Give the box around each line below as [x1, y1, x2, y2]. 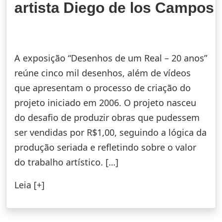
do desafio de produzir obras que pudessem [14, 111, 200, 123]
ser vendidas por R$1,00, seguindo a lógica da [14, 126, 207, 138]
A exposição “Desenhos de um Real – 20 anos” [14, 52, 207, 64]
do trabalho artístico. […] [14, 156, 118, 168]
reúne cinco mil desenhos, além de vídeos [14, 66, 191, 79]
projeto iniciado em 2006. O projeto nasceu [14, 96, 196, 109]
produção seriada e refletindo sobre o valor [14, 141, 196, 153]
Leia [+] [14, 178, 45, 191]
